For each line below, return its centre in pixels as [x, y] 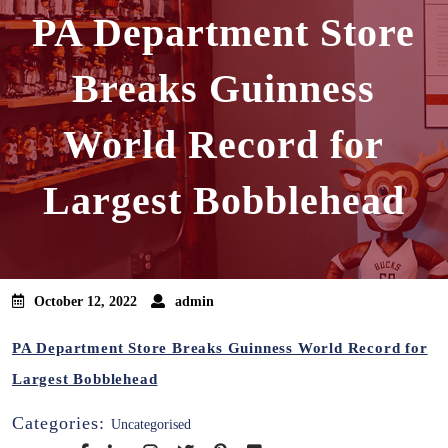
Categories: [61, 423]
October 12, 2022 [85, 301]
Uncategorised [151, 424]
